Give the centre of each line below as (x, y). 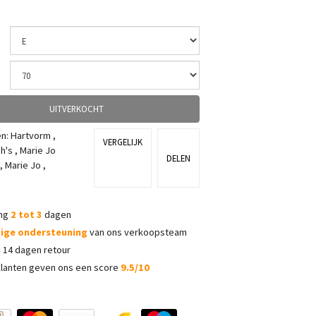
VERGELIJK (123, 141)
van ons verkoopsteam (137, 232)
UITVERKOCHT (77, 108)
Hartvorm (31, 135)
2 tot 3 (26, 214)
